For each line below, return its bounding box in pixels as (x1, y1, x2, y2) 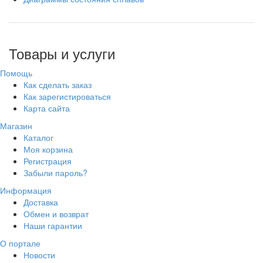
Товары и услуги (9, 43, 115, 64)
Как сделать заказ (23, 79, 92, 91)
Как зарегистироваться (23, 90, 111, 103)
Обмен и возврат (23, 208, 89, 220)
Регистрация (23, 155, 72, 167)
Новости (23, 249, 55, 261)
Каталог (23, 131, 53, 144)
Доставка (23, 196, 58, 208)
